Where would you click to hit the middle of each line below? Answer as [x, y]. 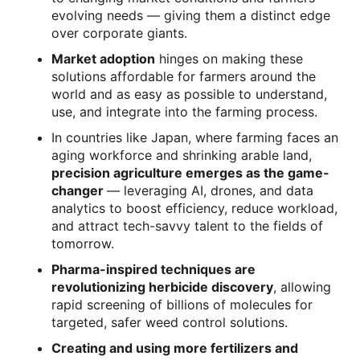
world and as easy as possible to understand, [189, 94]
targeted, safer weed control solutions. [170, 322]
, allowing [302, 286]
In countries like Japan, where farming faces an [195, 137]
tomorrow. [83, 243]
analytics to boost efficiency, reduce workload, [194, 208]
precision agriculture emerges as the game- [190, 172]
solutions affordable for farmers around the [184, 76]
